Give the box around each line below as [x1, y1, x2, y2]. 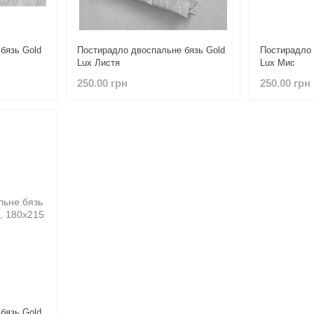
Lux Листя [76, 57, 120, 68]
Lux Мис [260, 57, 295, 68]
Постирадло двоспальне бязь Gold [76, 45, 225, 55]
